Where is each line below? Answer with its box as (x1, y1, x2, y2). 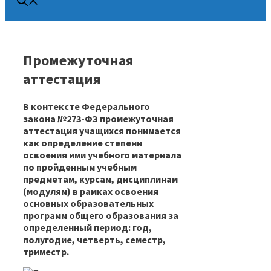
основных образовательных (23, 197, 154, 209)
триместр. (23, 245, 69, 258)
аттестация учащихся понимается (23, 124, 181, 137)
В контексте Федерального (23, 100, 150, 113)
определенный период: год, (23, 221, 152, 233)
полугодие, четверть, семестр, (23, 233, 166, 246)
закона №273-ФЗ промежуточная (23, 112, 174, 125)
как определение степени (23, 136, 142, 149)
